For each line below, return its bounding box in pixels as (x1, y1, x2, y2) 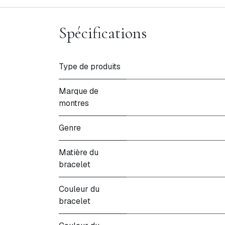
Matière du (59, 147, 98, 158)
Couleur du (59, 184, 99, 194)
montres (59, 98, 89, 108)
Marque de (59, 86, 98, 96)
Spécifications (59, 23, 147, 43)
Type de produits (59, 61, 121, 72)
